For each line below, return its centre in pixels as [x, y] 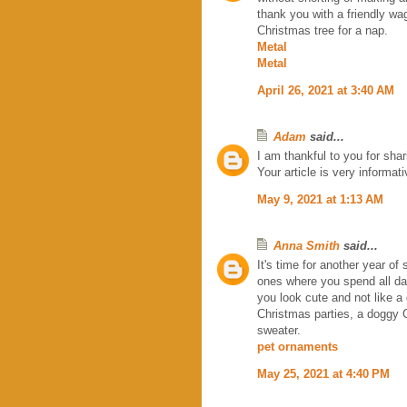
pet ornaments [298, 346]
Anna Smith [307, 245]
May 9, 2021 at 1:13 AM [320, 199]
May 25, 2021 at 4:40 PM [323, 373]
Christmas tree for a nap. [323, 30]
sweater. [279, 330]
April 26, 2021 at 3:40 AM [326, 90]
